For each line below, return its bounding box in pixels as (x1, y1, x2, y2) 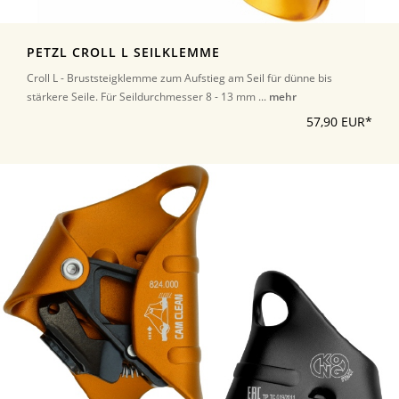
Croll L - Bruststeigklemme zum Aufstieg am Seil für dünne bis (27, 70, 332, 86)
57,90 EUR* (306, 114, 372, 131)
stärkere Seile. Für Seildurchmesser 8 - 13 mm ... (27, 89, 269, 105)
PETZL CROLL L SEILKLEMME (27, 45, 220, 61)
